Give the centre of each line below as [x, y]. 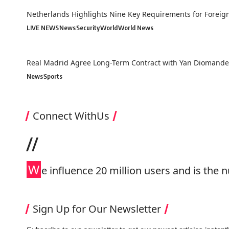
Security [88, 28]
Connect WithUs [71, 116]
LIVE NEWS [43, 28]
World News [136, 28]
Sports [53, 76]
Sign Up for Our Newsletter [97, 209]
